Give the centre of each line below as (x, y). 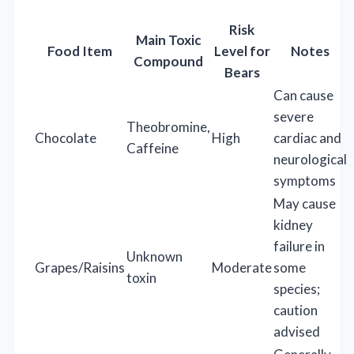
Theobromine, (168, 126)
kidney (293, 224)
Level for (242, 51)
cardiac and (307, 137)
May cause (305, 203)
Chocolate (66, 137)
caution (296, 310)
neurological (310, 159)
